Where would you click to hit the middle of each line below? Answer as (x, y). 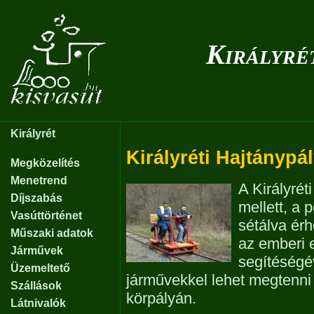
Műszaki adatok (52, 233)
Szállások (36, 286)
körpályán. (161, 298)
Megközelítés (45, 163)
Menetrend (39, 180)
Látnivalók (38, 303)
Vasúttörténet (46, 216)
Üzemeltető (40, 268)
